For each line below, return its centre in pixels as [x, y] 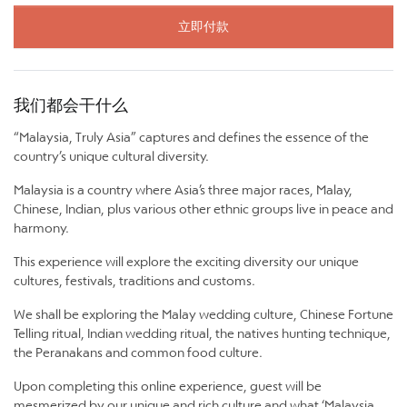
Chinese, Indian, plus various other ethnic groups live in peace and [203, 208]
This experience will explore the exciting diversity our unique [186, 261]
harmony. [41, 228]
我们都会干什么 [71, 104]
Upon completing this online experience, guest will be [168, 386]
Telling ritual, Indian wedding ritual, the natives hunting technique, [202, 333]
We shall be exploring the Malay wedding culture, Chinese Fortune [203, 314]
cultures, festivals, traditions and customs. [134, 280]
